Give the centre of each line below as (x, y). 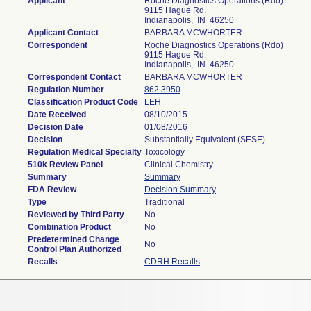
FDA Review (52, 190)
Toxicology (165, 152)
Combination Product (69, 227)
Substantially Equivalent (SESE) (205, 140)
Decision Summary (180, 190)
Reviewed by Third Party (76, 215)
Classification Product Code (83, 102)
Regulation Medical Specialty (85, 152)
